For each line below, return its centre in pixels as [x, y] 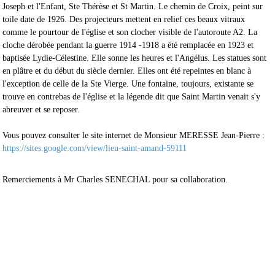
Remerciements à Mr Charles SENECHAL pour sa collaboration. [115, 179]
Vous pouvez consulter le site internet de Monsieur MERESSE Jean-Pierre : [134, 135]
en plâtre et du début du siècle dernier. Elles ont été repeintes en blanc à [127, 71]
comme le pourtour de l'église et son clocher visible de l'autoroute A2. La [130, 32]
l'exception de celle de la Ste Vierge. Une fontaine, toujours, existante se [128, 83]
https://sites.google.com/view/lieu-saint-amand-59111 [95, 148]
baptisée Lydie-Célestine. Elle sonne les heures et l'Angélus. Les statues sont [135, 58]
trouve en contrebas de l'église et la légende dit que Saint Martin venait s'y [132, 96]
